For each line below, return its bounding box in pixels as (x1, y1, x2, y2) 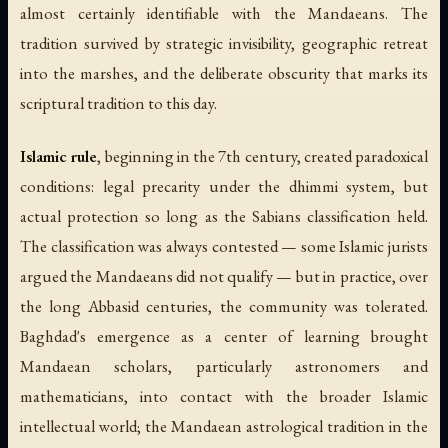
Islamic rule (20, 145, 98, 168)
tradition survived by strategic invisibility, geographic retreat (20, 32, 428, 55)
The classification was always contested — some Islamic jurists (20, 235, 428, 258)
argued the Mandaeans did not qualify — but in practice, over (20, 265, 428, 288)
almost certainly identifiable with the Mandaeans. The (20, 2, 428, 25)
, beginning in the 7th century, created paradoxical (97, 145, 428, 168)
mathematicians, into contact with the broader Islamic (20, 385, 428, 408)
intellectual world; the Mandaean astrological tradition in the (20, 415, 428, 438)
